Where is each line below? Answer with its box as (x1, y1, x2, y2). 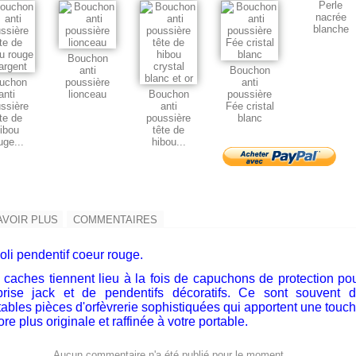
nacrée (315, 11, 346, 24)
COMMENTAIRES (73, 214, 157, 226)
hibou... (151, 136, 186, 149)
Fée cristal (225, 100, 274, 113)
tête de (153, 124, 184, 137)
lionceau (68, 88, 106, 101)
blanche (312, 23, 349, 36)
